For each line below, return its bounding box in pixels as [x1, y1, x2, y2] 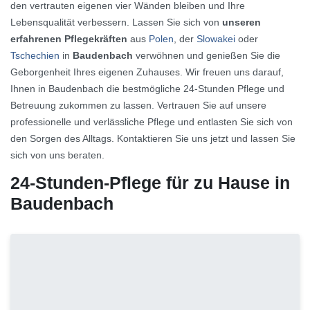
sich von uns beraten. [10, 149, 104, 161]
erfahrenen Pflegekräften [10, 33, 127, 45]
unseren [222, 17, 261, 28]
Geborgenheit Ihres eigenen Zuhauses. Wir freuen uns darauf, [10, 66, 284, 78]
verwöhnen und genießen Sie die [133, 50, 280, 62]
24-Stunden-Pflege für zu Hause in [10, 174, 290, 193]
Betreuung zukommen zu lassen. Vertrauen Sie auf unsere [10, 100, 266, 111]
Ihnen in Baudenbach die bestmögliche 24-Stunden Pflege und [10, 83, 284, 95]
